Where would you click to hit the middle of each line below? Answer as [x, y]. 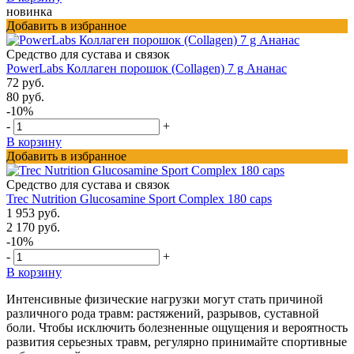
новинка [29, 11]
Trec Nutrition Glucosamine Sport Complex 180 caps [139, 198]
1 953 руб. [33, 213]
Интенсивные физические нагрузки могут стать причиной [165, 299]
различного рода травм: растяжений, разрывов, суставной [163, 313]
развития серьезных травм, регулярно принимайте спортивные [177, 341]
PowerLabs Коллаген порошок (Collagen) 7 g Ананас [147, 68]
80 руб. [25, 96]
